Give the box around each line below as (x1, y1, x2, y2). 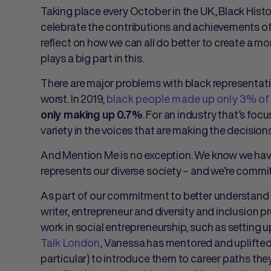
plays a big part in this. (41, 50, 144, 66)
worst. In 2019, (41, 91, 107, 106)
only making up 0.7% (41, 109, 143, 120)
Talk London (41, 235, 100, 250)
